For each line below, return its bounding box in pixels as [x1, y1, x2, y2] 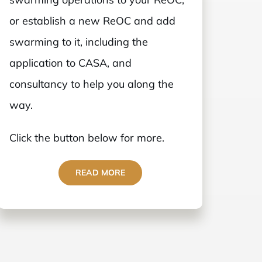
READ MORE [75, 167, 125, 178]
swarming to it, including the [9, 35, 149, 49]
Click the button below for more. [9, 130, 165, 144]
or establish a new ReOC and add [9, 13, 176, 27]
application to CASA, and [9, 56, 132, 70]
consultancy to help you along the [9, 77, 174, 91]
